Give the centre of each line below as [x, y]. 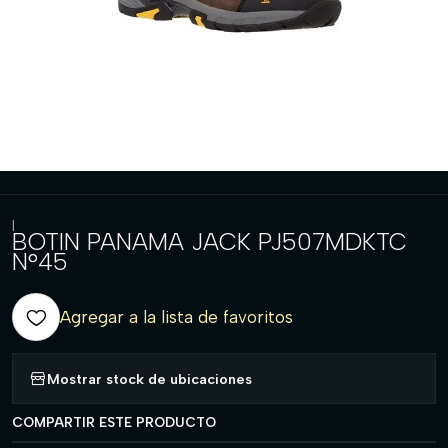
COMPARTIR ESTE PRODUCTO [114, 422]
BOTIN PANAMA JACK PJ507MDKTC [209, 241]
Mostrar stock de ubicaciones [149, 378]
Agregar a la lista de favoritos [176, 317]
